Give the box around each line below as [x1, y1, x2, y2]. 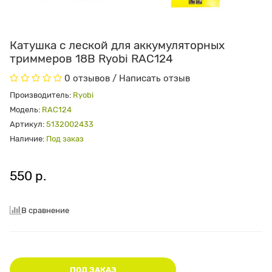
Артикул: [10, 120, 46, 129]
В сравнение [21, 206, 69, 216]
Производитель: [10, 90, 71, 100]
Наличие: [10, 134, 44, 144]
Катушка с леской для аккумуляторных [10, 38, 225, 53]
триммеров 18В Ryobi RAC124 [10, 52, 173, 66]
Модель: [10, 105, 42, 115]
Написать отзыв [119, 73, 190, 84]
